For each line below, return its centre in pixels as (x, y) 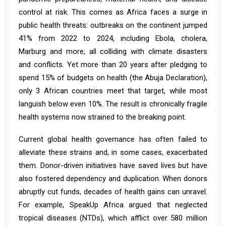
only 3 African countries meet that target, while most (113, 91)
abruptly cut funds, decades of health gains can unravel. (113, 192)
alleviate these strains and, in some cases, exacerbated (113, 152)
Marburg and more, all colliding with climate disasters (113, 51)
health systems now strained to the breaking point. (102, 117)
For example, (44, 205)
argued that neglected (166, 205)
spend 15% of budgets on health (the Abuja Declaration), (113, 78)
